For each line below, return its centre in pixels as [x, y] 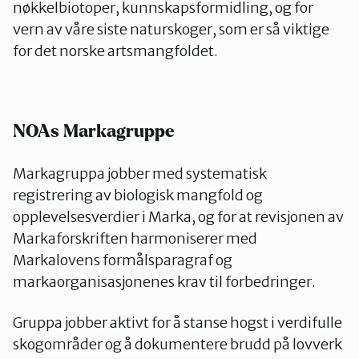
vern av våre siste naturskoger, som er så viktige [171, 29]
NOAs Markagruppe [94, 131]
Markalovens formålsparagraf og [123, 260]
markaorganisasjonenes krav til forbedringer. [164, 282]
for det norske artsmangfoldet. [117, 51]
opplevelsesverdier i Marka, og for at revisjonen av [178, 217]
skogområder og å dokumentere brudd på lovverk [177, 344]
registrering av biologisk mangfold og [138, 195]
